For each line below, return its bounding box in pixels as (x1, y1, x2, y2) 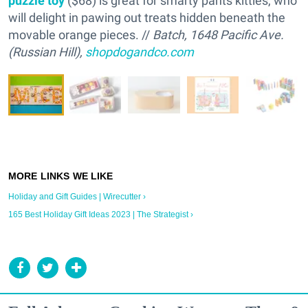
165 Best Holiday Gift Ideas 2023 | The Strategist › (8, 210, 193, 220)
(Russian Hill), (8, 45, 85, 60)
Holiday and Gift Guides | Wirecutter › (8, 192, 146, 202)
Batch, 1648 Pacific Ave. (153, 27, 284, 43)
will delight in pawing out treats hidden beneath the (8, 10, 285, 25)
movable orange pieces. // (8, 27, 153, 43)
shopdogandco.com (85, 45, 194, 60)
